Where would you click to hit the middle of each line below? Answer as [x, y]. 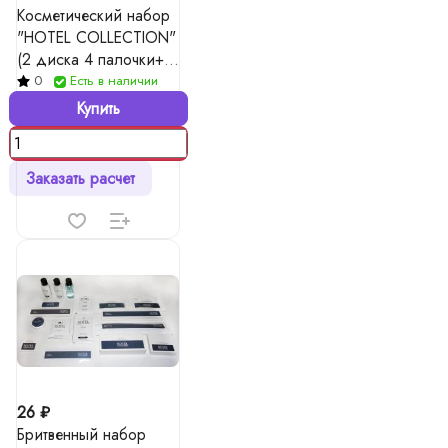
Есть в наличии [114, 80]
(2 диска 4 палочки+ [90, 59]
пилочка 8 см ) [68, 81]
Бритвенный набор [81, 434]
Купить [98, 108]
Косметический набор [93, 15]
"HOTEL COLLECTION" [96, 37]
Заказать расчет [80, 178]
